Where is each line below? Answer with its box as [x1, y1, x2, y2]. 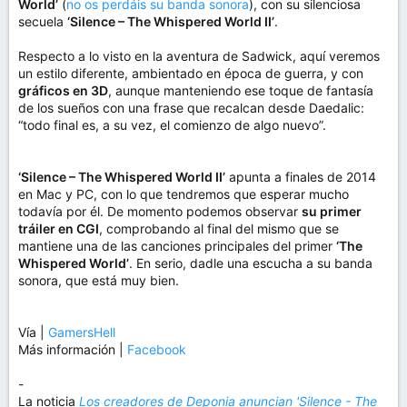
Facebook [127, 342, 186, 357]
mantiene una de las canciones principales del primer [18, 238, 336, 253]
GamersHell [48, 324, 115, 340]
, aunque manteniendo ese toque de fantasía [108, 83, 373, 98]
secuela [18, 14, 67, 29]
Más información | [18, 342, 127, 357]
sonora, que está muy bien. [18, 273, 179, 288]
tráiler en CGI [18, 221, 99, 236]
